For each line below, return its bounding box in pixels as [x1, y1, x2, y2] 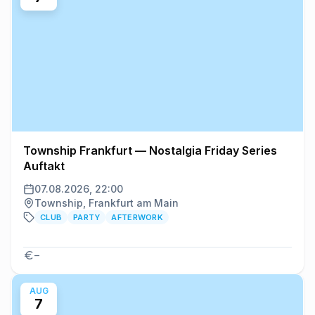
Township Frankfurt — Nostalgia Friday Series [23, 143, 277, 158]
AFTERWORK [111, 212, 163, 223]
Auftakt [23, 159, 65, 174]
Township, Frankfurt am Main [34, 197, 179, 210]
